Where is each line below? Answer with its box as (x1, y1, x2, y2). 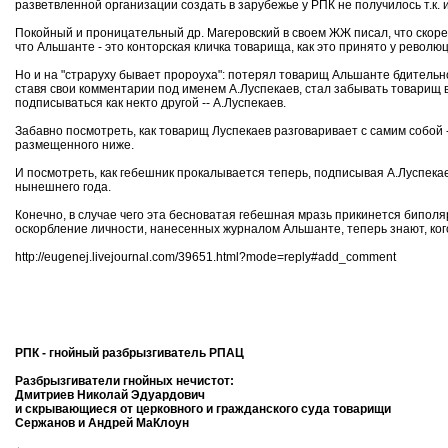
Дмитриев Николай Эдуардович (15, 388, 205, 402)
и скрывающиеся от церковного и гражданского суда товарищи (15, 402, 391, 416)
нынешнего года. (15, 180, 111, 194)
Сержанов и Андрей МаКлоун (15, 416, 189, 430)
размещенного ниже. (15, 138, 134, 152)
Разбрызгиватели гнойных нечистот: (15, 374, 234, 388)
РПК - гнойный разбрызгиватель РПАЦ (15, 346, 244, 360)
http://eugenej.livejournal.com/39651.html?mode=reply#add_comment (15, 250, 396, 264)
